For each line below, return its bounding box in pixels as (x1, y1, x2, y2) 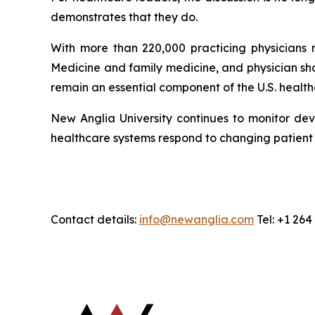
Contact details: (51, 212, 139, 227)
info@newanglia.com (139, 212, 254, 227)
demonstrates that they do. (51, 10, 198, 25)
